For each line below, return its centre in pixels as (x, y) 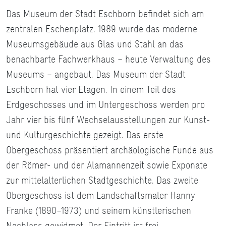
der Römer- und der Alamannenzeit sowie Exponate (107, 165)
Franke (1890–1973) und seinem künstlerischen (99, 211)
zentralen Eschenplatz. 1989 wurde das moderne (102, 29)
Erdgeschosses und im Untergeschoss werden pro (105, 105)
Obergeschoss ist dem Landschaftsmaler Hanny (101, 195)
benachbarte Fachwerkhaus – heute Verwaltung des (108, 59)
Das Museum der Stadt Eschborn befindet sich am (105, 14)
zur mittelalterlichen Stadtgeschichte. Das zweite (102, 180)
